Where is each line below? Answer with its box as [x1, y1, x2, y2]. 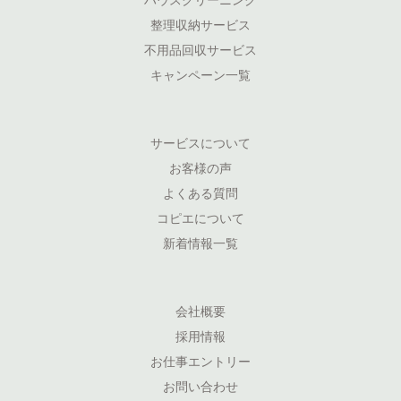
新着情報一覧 [163, 233, 238, 252]
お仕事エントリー [150, 351, 251, 371]
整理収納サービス [150, 14, 251, 34]
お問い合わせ [163, 376, 238, 396]
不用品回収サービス [144, 39, 257, 59]
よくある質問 [163, 183, 238, 202]
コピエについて [157, 208, 244, 227]
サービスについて [150, 132, 251, 152]
